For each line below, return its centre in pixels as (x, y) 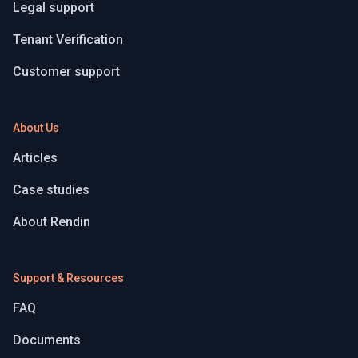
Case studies (51, 190)
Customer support (66, 72)
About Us (36, 128)
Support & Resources (68, 278)
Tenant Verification (68, 40)
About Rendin (52, 222)
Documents (47, 340)
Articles (35, 158)
